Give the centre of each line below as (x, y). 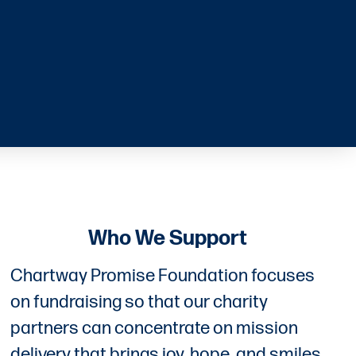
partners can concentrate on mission (155, 328)
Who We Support (167, 238)
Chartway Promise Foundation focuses (163, 276)
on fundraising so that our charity (139, 302)
